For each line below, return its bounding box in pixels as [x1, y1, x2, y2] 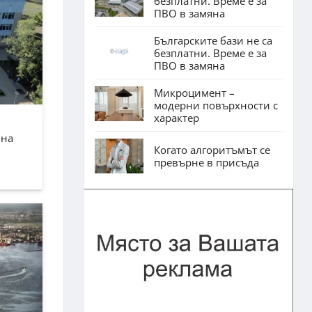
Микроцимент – [154, 85, 235, 100]
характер [154, 110, 199, 125]
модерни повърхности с [154, 97, 278, 112]
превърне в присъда [154, 155, 259, 169]
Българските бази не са [154, 33, 272, 47]
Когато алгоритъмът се [154, 142, 270, 157]
